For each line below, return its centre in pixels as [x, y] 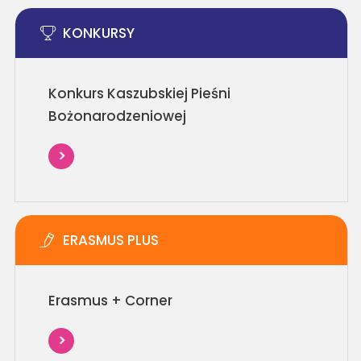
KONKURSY [98, 33]
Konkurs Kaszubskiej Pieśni [139, 93]
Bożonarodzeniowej [117, 116]
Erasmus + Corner [110, 301]
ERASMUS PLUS [110, 240]
